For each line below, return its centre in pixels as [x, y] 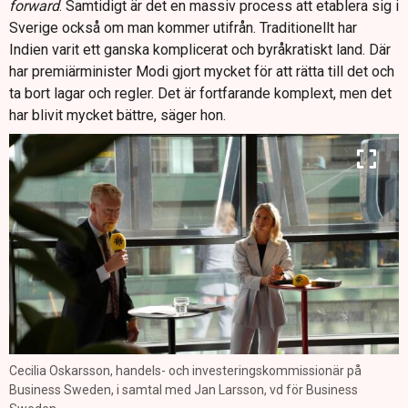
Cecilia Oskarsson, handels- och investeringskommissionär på [185, 370]
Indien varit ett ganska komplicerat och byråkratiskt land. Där [200, 50]
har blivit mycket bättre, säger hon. [117, 116]
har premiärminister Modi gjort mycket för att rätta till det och [202, 72]
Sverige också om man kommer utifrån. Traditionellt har [183, 28]
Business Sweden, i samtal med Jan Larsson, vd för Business [184, 389]
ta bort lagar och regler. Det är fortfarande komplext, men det [200, 94]
